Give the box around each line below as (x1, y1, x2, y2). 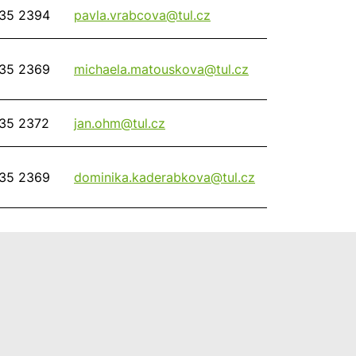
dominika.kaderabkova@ (74, 169, 222, 186)
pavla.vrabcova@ (74, 7, 178, 24)
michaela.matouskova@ (74, 61, 216, 78)
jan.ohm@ (74, 115, 133, 132)
